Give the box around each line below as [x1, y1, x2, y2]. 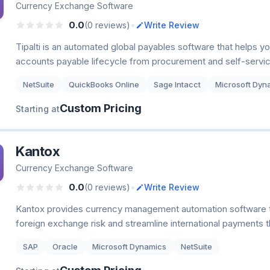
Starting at [16, 104, 60, 114]
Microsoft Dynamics [92, 242, 166, 251]
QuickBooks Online [69, 80, 139, 89]
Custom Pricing [60, 102, 142, 115]
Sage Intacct [154, 80, 201, 89]
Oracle [52, 242, 78, 251]
